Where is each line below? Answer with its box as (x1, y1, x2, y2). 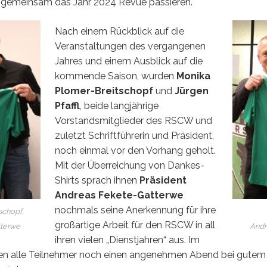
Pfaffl (55, 100, 80, 111)
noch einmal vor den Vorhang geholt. (55, 145, 216, 156)
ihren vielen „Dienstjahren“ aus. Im (55, 234, 200, 246)
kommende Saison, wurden (55, 70, 177, 82)
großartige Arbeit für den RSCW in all (55, 219, 216, 231)
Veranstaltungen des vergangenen (55, 41, 206, 52)
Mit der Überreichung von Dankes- (55, 160, 205, 171)
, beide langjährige (80, 100, 159, 111)
